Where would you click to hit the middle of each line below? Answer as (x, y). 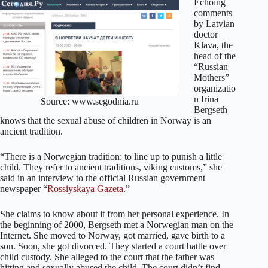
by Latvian (214, 23)
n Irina (206, 99)
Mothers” (211, 77)
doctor (206, 34)
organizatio (215, 88)
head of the (215, 56)
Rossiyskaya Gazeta (85, 188)
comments (213, 13)
